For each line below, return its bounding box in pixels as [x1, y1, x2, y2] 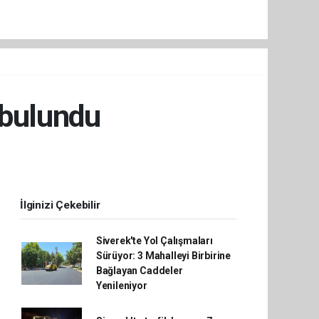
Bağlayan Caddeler [95, 264, 183, 276]
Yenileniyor [95, 279, 147, 291]
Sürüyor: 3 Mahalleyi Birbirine [95, 249, 231, 261]
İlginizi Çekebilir [20, 198, 100, 211]
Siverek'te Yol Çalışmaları [95, 234, 213, 246]
